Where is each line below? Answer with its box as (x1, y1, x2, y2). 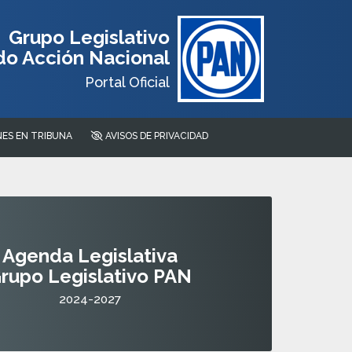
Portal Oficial (85, 73, 170, 90)
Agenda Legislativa (2, 244, 178, 267)
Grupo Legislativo (9, 26, 170, 49)
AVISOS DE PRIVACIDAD (103, 130, 208, 141)
